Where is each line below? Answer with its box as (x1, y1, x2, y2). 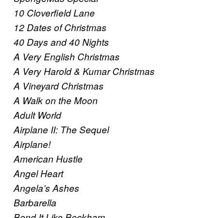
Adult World (14, 109, 61, 122)
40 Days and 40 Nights (14, 36, 109, 49)
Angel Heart (14, 167, 63, 180)
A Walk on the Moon (14, 94, 98, 107)
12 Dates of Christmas (14, 21, 107, 34)
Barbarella (14, 196, 56, 209)
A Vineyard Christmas (14, 79, 104, 92)
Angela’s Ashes (14, 182, 79, 195)
